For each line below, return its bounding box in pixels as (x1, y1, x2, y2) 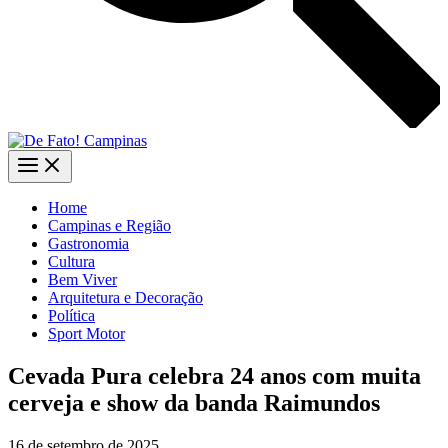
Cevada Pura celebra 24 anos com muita (8, 362, 421, 389)
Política (48, 306, 95, 324)
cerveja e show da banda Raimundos (8, 389, 380, 416)
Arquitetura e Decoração (48, 288, 203, 306)
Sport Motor (48, 324, 125, 342)
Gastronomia (48, 234, 129, 252)
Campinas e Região (48, 216, 171, 234)
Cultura (48, 252, 95, 270)
